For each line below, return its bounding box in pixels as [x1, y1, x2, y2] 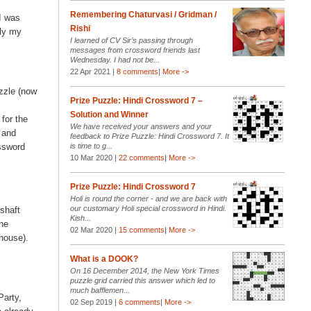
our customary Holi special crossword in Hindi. [69, 204, 226, 213]
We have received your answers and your [69, 122, 212, 131]
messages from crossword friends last [69, 46, 200, 55]
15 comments [118, 226, 165, 235]
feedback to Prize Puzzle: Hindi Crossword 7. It [69, 132, 229, 141]
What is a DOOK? [69, 254, 138, 264]
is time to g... [69, 142, 112, 151]
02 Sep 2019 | [69, 298, 119, 307]
